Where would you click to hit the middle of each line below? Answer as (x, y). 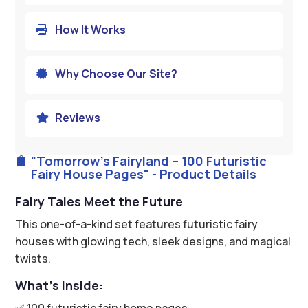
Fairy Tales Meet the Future (99, 201)
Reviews (77, 117)
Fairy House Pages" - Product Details (143, 174)
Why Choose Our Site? (116, 73)
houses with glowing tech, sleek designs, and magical (153, 241)
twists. (33, 258)
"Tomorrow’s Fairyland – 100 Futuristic (148, 161)
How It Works (90, 29)
